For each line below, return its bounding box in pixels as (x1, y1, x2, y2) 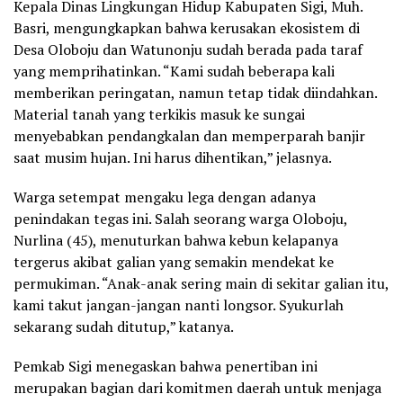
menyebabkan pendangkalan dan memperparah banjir (13, 125, 365, 146)
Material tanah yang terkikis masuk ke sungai (13, 103, 305, 124)
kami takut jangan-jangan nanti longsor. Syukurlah (13, 294, 344, 315)
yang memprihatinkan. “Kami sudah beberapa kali (13, 60, 335, 81)
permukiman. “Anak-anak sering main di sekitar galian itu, (13, 273, 389, 293)
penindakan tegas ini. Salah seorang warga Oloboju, (13, 208, 347, 228)
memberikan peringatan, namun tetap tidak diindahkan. (13, 82, 377, 103)
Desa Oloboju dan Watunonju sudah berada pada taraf (13, 39, 363, 59)
